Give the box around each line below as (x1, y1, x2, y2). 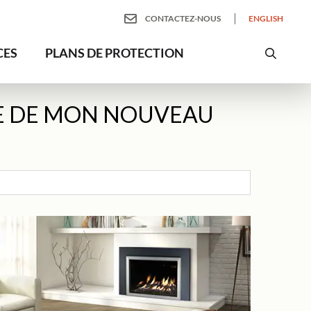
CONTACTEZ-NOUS (144, 13, 221, 24)
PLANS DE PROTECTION (45, 45, 185, 60)
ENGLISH (248, 13, 283, 24)
